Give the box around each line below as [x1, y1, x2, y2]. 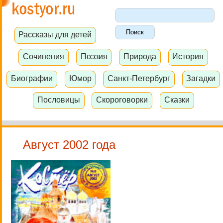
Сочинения [23, 51, 65, 61]
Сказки [164, 95, 190, 105]
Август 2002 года [23, 137, 115, 151]
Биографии [11, 73, 53, 83]
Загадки [186, 73, 216, 83]
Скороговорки [96, 95, 148, 105]
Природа [123, 51, 156, 61]
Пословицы [37, 95, 80, 105]
